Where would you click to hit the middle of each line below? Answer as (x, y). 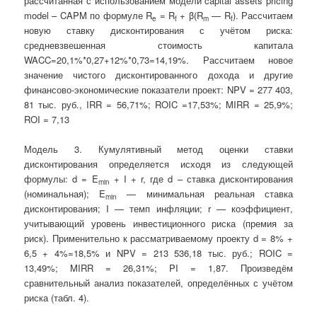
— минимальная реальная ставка (205, 194)
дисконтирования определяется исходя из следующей (158, 164)
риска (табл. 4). (57, 298)
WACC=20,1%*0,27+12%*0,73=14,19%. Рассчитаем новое (158, 60)
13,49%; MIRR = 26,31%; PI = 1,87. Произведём (158, 268)
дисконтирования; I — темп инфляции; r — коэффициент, (158, 209)
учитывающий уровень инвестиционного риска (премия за (158, 224)
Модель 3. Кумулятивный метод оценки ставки (158, 149)
